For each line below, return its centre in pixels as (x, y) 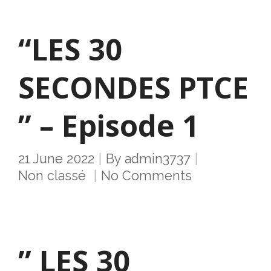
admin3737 (158, 159)
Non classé (52, 176)
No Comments (146, 176)
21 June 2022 (56, 159)
